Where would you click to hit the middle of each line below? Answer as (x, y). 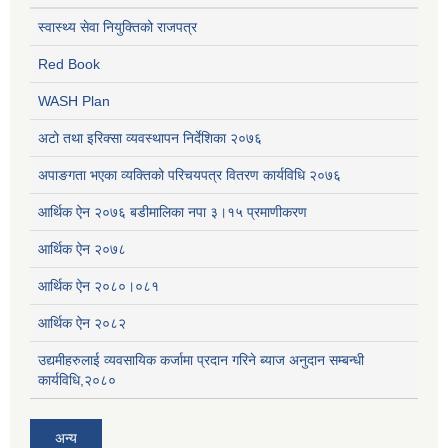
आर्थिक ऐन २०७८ (82, 249)
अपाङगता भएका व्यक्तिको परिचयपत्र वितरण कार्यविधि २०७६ (189, 175)
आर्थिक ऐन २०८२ (82, 323)
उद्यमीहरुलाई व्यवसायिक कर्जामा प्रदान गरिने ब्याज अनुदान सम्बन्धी (201, 360)
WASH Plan (74, 101)
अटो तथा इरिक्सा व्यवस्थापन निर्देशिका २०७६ (150, 138)
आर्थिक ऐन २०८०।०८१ (98, 286)
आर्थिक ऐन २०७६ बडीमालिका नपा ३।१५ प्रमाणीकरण (172, 212)
